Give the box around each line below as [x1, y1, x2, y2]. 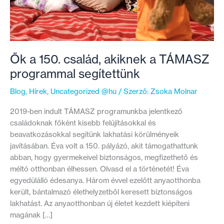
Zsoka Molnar [150, 87, 197, 96]
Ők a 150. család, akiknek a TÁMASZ [10, 51, 209, 66]
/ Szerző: [116, 87, 148, 96]
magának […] [10, 210, 52, 219]
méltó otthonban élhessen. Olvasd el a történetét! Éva [10, 164, 189, 173]
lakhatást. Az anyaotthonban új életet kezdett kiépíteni [10, 198, 189, 208]
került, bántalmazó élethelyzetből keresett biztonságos [10, 187, 192, 196]
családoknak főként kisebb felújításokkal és [10, 118, 156, 127]
